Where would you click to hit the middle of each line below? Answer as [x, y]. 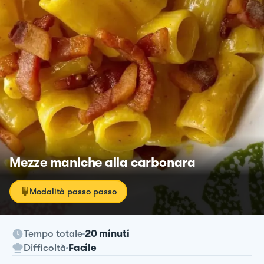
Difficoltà [45, 247]
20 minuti [107, 233]
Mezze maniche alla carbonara [103, 162]
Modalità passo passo [73, 191]
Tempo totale [53, 233]
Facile [82, 247]
